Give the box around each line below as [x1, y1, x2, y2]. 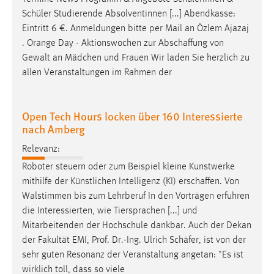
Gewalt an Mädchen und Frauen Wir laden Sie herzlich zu [22, 53, 250, 64]
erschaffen [179, 176, 220, 187]
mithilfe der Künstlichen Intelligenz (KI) [22, 176, 179, 187]
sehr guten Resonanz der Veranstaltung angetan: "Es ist [22, 250, 243, 260]
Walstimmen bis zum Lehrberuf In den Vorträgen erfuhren [22, 191, 250, 201]
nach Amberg [22, 121, 85, 137]
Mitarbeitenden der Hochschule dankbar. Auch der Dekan [22, 220, 251, 231]
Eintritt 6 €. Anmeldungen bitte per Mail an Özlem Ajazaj [22, 24, 249, 34]
